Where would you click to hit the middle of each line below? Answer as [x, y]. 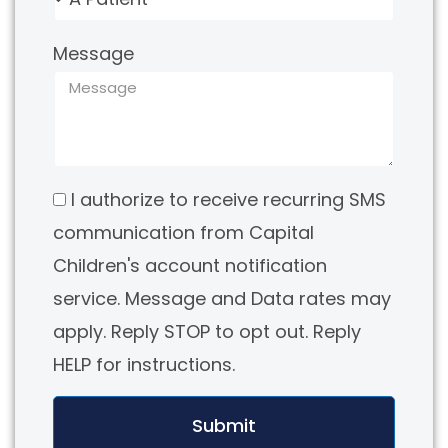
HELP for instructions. [144, 365]
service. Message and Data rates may [222, 299]
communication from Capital [183, 233]
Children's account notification [190, 266]
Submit [224, 426]
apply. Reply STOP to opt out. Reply [207, 332]
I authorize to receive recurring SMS [228, 200]
